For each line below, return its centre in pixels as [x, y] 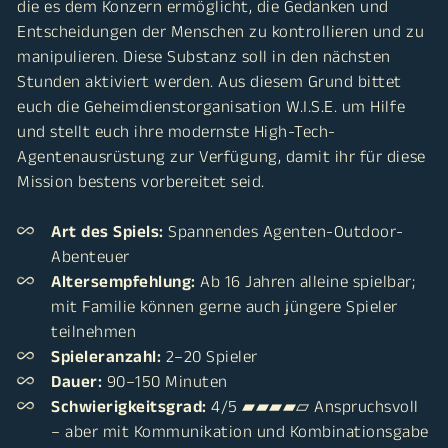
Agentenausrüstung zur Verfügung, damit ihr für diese [221, 155]
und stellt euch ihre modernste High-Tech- [176, 130]
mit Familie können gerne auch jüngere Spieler [224, 305]
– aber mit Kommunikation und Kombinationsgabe [240, 430]
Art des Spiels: [107, 230]
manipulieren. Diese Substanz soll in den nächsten [204, 55]
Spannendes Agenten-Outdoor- [283, 230]
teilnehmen [94, 330]
